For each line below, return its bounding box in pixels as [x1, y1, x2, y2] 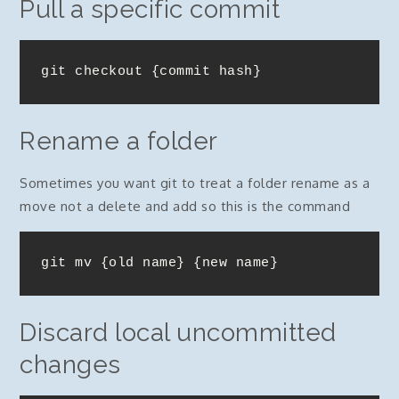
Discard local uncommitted [20, 318, 337, 347]
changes [20, 350, 121, 379]
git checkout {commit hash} [41, 64, 262, 79]
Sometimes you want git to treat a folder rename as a [20, 175, 370, 191]
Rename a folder [20, 126, 218, 156]
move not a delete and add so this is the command [20, 198, 351, 215]
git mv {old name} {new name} [41, 256, 279, 271]
